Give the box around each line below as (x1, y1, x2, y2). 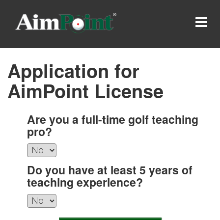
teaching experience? (27, 173, 143, 190)
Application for (7, 56, 139, 84)
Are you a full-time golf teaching (27, 110, 198, 127)
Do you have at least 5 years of (27, 161, 192, 178)
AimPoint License (7, 77, 164, 104)
